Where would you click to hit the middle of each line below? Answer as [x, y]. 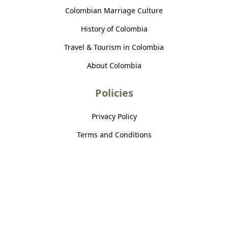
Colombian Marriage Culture [114, 10]
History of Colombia [114, 28]
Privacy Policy [114, 116]
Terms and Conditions [114, 134]
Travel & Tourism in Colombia [114, 47]
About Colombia [114, 65]
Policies [114, 93]
